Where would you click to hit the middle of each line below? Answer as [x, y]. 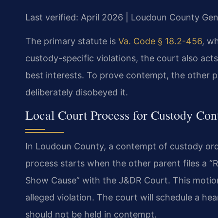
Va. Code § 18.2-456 [160, 41]
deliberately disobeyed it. [77, 92]
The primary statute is [72, 41]
